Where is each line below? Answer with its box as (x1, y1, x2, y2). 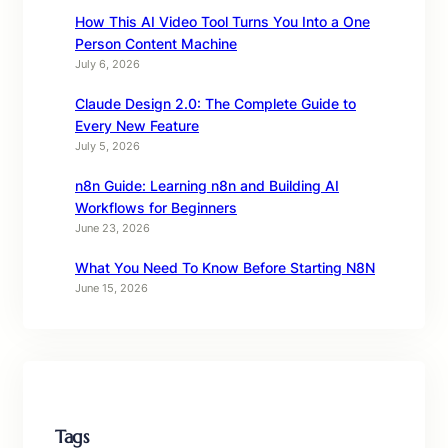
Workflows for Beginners (75, 199, 237, 216)
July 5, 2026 (75, 139, 140, 153)
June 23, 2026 (75, 221, 150, 235)
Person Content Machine (75, 35, 237, 52)
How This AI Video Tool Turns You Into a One (75, 13, 370, 30)
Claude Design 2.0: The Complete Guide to (75, 95, 356, 112)
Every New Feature (75, 117, 199, 134)
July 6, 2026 (75, 57, 140, 71)
